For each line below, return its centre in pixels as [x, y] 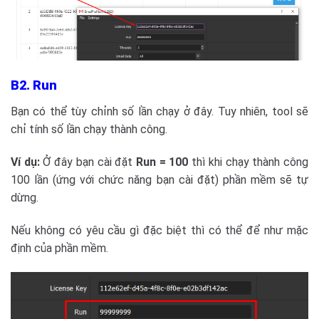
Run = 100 [162, 162]
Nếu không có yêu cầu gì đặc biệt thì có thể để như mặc [159, 230]
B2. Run [34, 85]
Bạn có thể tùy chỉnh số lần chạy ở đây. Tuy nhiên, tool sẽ [159, 112]
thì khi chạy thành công [249, 162]
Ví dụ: [25, 162]
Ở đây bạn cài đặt [88, 162]
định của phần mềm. [59, 248]
